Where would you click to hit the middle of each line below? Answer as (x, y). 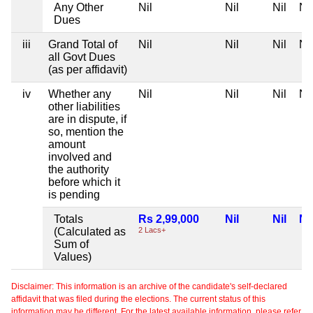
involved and (80, 157)
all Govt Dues (82, 57)
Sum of (71, 245)
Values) (73, 257)
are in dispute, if (87, 119)
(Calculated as (90, 232)
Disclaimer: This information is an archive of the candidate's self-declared (149, 287)
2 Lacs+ (152, 230)
